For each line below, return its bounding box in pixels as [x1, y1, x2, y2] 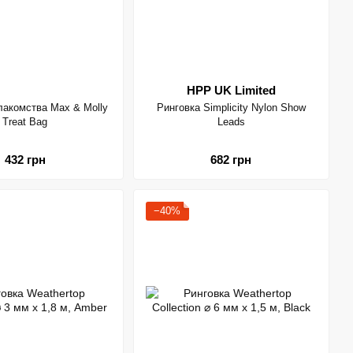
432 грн [4, 152, 46, 166]
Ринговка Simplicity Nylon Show [156, 102, 306, 113]
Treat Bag [2, 116, 48, 128]
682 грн [210, 152, 252, 166]
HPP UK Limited [186, 84, 276, 97]
